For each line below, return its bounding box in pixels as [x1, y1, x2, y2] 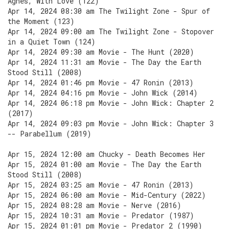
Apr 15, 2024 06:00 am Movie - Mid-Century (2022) [8, 190, 206, 200]
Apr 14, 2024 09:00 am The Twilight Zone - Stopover [8, 27, 214, 36]
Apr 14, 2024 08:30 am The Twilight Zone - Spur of [8, 6, 210, 16]
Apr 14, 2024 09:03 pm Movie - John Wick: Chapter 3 [8, 119, 214, 128]
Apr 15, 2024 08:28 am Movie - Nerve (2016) [8, 200, 181, 210]
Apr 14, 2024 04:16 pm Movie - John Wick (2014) [8, 88, 198, 98]
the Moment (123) [8, 16, 75, 26]
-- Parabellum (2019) [8, 129, 91, 139]
